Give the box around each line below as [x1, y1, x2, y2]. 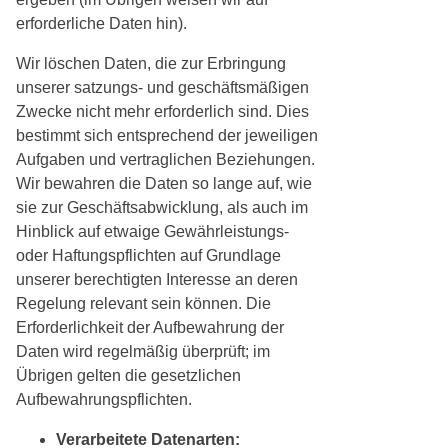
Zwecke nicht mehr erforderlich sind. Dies [16, 103, 309, 121]
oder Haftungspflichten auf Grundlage [16, 247, 281, 265]
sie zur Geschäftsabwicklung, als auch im [16, 199, 308, 217]
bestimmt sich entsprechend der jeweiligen [16, 127, 318, 145]
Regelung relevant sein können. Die [16, 295, 271, 313]
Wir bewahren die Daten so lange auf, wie [16, 175, 312, 193]
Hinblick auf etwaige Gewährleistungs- [16, 223, 289, 241]
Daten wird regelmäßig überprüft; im [16, 343, 270, 361]
